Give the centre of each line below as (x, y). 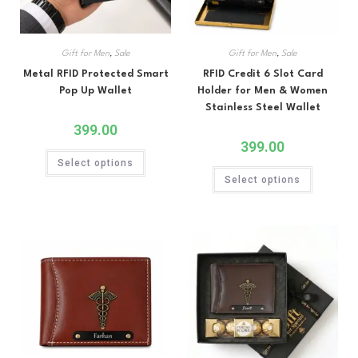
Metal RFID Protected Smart (95, 74)
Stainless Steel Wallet (263, 107)
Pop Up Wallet (95, 91)
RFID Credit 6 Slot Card (263, 74)
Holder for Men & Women (263, 91)
